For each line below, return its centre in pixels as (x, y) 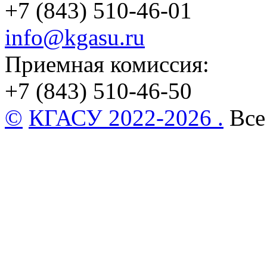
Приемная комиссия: (107, 64)
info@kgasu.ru (75, 38)
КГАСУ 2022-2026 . (126, 118)
